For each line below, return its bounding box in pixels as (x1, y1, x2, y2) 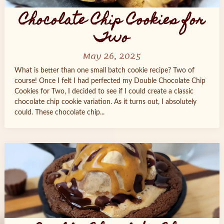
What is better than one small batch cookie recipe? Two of (14, 67, 194, 74)
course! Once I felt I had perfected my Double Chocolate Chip (14, 77, 205, 84)
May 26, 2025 (82, 49, 141, 64)
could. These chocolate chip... (14, 109, 104, 116)
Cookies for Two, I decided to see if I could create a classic (14, 88, 193, 95)
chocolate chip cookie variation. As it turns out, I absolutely (14, 98, 196, 105)
